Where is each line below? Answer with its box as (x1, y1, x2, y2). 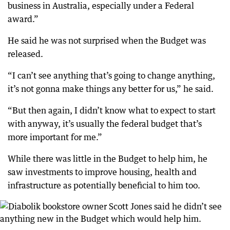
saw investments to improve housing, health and (8, 167, 197, 177)
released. (8, 49, 43, 59)
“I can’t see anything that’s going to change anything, (8, 70, 215, 81)
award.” (8, 14, 39, 24)
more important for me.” (8, 132, 102, 142)
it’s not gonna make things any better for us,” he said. (8, 84, 214, 94)
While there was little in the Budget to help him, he (8, 154, 207, 164)
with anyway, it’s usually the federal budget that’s (8, 119, 202, 129)
